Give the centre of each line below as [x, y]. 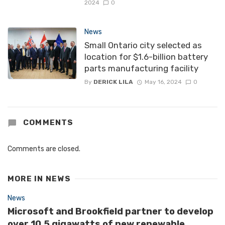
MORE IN [27, 179]
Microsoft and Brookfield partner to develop [110, 212]
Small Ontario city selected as [143, 45]
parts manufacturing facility [141, 68]
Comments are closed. [44, 149]
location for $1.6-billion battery [146, 57]
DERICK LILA [113, 82]
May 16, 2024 [163, 82]
